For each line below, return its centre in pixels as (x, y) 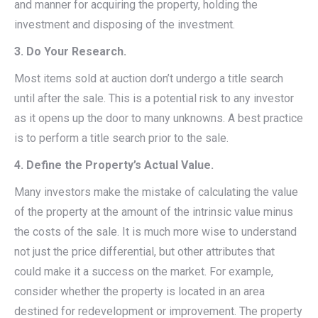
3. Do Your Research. (70, 51)
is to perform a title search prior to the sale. (121, 138)
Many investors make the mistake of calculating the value (156, 192)
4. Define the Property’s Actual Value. (114, 165)
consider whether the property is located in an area (139, 291)
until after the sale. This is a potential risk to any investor (154, 98)
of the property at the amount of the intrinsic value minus (154, 212)
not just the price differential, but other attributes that (144, 251)
